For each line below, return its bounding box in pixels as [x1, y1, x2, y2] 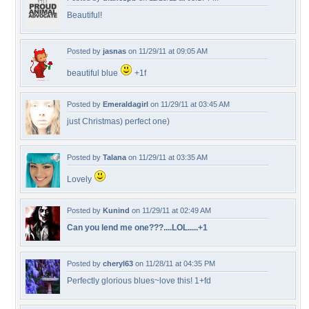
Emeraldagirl [103, 100, 148, 108]
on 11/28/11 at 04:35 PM [133, 259, 215, 268]
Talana [103, 153, 126, 161]
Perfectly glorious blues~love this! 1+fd [67, 276, 211, 286]
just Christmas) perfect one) [67, 117, 170, 126]
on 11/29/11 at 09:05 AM [126, 47, 208, 55]
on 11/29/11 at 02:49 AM [130, 206, 211, 215]
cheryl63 [103, 259, 133, 268]
